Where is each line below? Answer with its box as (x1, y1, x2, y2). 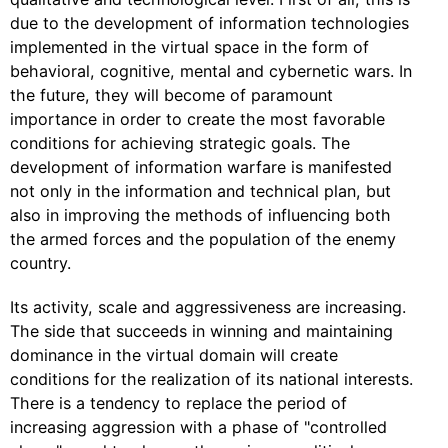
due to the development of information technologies (10, 13, 409, 33)
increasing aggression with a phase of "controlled (10, 417, 387, 437)
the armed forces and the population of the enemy (10, 229, 396, 249)
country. (10, 253, 71, 273)
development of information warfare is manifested (10, 157, 392, 177)
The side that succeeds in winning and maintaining (10, 321, 393, 341)
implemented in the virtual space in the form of (10, 37, 369, 57)
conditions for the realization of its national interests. (10, 369, 413, 389)
